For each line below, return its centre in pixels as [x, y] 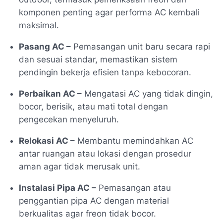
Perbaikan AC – [50, 94]
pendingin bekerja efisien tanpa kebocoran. [105, 73]
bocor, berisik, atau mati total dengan [93, 107]
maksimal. [39, 26]
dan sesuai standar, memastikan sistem [98, 60]
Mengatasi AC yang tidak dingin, [147, 94]
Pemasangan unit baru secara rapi [140, 47]
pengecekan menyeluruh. [69, 120]
